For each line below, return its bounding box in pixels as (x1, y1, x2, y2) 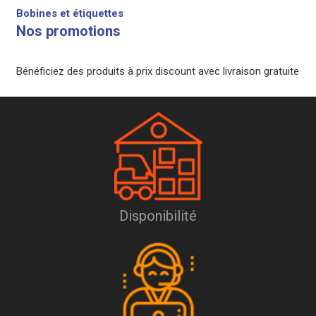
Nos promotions (16, 23, 121, 40)
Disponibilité (119, 207, 197, 225)
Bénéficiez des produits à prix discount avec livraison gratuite (16, 65, 299, 78)
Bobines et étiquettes (16, 7, 123, 20)
